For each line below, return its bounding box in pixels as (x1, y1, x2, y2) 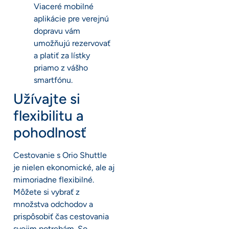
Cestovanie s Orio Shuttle (13, 150, 107, 161)
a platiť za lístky (34, 51, 90, 61)
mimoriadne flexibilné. (13, 175, 94, 185)
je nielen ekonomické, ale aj (13, 163, 114, 173)
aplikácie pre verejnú (34, 14, 109, 24)
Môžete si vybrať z (13, 187, 80, 197)
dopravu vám (34, 26, 80, 36)
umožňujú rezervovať (34, 38, 110, 49)
